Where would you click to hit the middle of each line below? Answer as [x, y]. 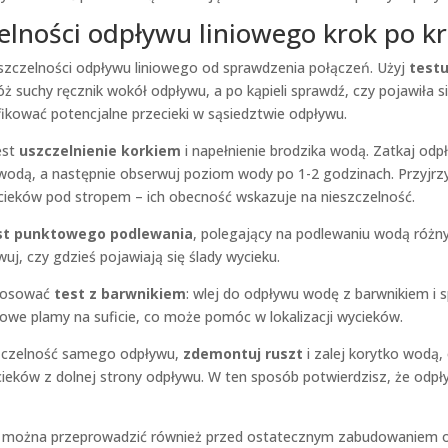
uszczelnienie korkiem [99, 150]
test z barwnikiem [119, 293]
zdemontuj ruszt [242, 353]
